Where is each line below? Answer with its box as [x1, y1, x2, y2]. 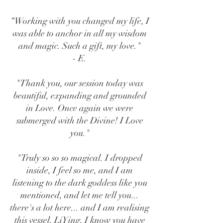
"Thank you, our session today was [16, 78, 143, 89]
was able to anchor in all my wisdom [12, 28, 147, 39]
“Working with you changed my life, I [10, 15, 149, 26]
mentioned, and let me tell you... [20, 190, 139, 201]
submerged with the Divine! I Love [16, 115, 143, 126]
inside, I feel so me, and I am [26, 165, 133, 176]
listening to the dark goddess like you [12, 177, 147, 188]
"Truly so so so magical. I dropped [17, 152, 142, 163]
